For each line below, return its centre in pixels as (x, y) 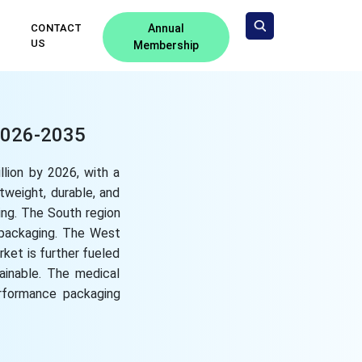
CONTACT (57, 28)
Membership (166, 45)
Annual (166, 28)
